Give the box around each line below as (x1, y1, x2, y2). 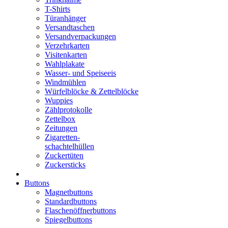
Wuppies (45, 96, 73, 105)
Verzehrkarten (45, 41, 90, 50)
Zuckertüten (45, 151, 83, 160)
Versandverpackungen (45, 32, 116, 41)
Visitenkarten (45, 50, 87, 59)
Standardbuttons (45, 197, 97, 206)
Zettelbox (45, 115, 75, 123)
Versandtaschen (45, 23, 95, 32)
